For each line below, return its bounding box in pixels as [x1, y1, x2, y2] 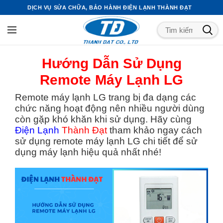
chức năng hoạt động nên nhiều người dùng [15, 103, 205, 113]
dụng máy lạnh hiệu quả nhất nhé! [15, 147, 161, 157]
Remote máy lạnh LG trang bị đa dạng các [15, 92, 196, 103]
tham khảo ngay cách [107, 125, 202, 135]
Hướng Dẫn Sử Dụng [41, 56, 182, 71]
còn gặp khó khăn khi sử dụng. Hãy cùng [15, 114, 192, 124]
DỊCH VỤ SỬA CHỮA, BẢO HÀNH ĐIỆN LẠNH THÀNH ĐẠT [27, 4, 192, 10]
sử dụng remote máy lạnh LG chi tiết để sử [15, 136, 198, 146]
